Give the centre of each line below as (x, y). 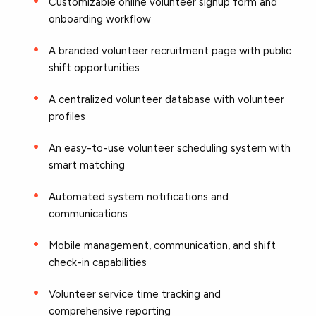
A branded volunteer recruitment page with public (170, 50)
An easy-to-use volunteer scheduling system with (170, 148)
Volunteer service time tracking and (135, 294)
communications (89, 213)
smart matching (89, 165)
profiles (69, 116)
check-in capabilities (99, 262)
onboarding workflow (102, 19)
